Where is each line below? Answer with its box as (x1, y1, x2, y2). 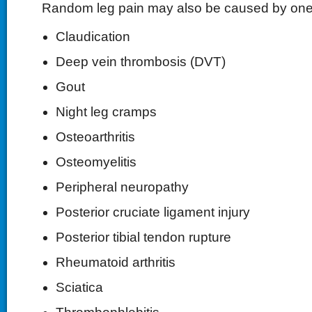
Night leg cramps (55, 104, 157, 119)
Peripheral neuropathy (55, 180, 189, 194)
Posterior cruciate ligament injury (55, 205, 250, 219)
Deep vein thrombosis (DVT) (55, 54, 226, 69)
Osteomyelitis (55, 155, 136, 169)
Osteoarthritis (55, 130, 135, 144)
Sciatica (55, 280, 103, 295)
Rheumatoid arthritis (55, 255, 175, 270)
